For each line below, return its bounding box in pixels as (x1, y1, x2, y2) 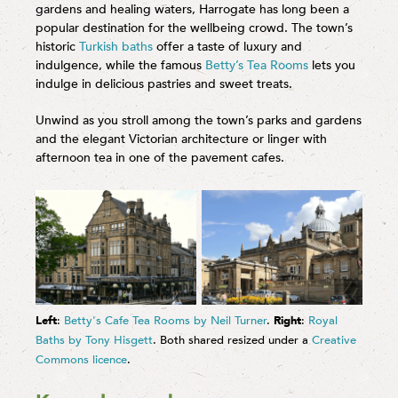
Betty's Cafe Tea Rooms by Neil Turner (64, 312, 267, 329)
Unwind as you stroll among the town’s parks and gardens (36, 111, 362, 129)
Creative (312, 331, 356, 348)
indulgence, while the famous (36, 56, 205, 74)
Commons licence (36, 351, 127, 368)
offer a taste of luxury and (153, 37, 302, 55)
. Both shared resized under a (153, 331, 312, 348)
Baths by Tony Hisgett (36, 331, 153, 348)
